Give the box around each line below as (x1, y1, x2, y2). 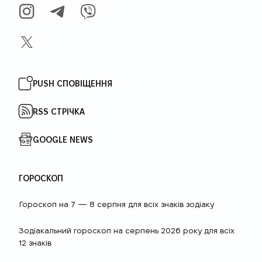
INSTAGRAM (18, 14, 108, 32)
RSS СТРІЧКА (33, 106, 85, 116)
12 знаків (19, 238, 51, 248)
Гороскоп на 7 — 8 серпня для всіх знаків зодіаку (19, 199, 214, 209)
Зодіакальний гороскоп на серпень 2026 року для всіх (19, 226, 235, 236)
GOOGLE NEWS (33, 134, 93, 144)
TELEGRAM (49, 14, 131, 32)
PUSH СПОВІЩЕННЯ (33, 78, 112, 88)
